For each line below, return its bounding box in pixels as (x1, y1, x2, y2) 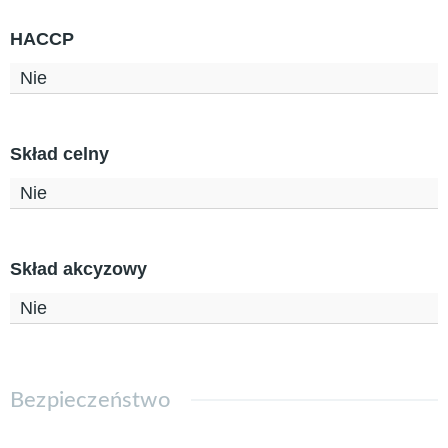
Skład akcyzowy (10, 259, 147, 280)
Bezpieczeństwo (10, 389, 171, 412)
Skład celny (10, 144, 109, 165)
